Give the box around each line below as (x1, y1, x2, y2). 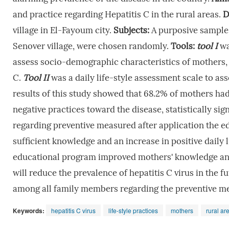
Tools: (170, 40, 195, 52)
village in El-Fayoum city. (12, 25, 113, 36)
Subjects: (113, 25, 149, 36)
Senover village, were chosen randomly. (12, 40, 171, 52)
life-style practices (108, 205, 158, 215)
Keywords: (12, 205, 46, 215)
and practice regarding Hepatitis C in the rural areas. (12, 9, 223, 20)
